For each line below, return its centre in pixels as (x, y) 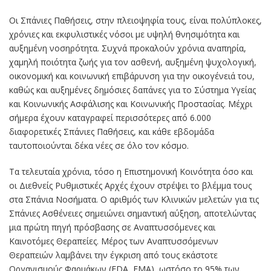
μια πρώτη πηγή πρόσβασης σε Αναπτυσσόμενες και (112, 227)
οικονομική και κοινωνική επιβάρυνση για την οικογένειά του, (132, 76)
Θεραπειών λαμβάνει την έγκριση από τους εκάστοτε (113, 255)
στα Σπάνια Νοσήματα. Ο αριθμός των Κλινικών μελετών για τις (134, 200)
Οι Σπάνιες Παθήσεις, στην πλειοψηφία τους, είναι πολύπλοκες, (135, 21)
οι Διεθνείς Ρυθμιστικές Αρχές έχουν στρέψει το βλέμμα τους (130, 186)
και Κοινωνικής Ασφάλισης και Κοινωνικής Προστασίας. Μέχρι (131, 104)
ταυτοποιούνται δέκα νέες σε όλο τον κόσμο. (99, 146)
